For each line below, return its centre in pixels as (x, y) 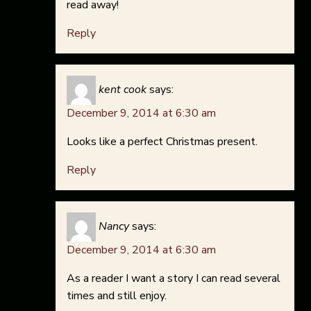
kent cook (123, 90)
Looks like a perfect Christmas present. (162, 142)
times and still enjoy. (117, 296)
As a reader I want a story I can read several (174, 279)
